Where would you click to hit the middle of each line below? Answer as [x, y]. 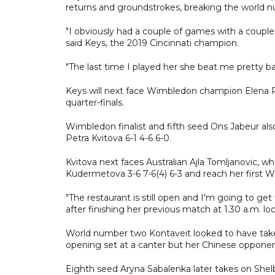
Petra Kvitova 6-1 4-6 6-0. [118, 138]
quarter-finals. [95, 102]
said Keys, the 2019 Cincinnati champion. [152, 43]
